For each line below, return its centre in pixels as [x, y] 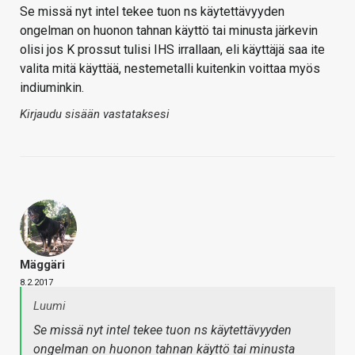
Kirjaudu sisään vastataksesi [95, 115]
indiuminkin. [52, 88]
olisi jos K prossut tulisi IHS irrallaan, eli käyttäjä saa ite [172, 50]
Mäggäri [42, 265]
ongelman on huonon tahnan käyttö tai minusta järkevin [169, 31]
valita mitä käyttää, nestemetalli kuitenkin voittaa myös [170, 69]
